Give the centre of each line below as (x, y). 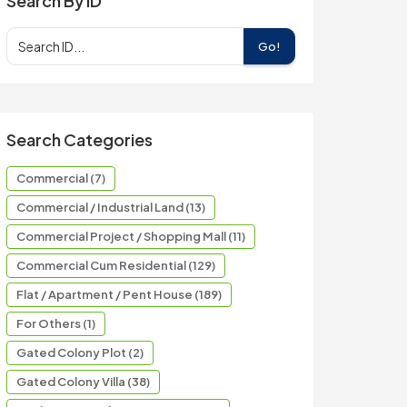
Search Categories (79, 139)
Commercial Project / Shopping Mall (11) (131, 236)
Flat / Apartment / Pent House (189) (119, 294)
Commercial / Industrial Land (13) (111, 207)
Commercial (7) (61, 178)
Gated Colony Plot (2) (80, 352)
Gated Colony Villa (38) (83, 382)
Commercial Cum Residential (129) (116, 265)
